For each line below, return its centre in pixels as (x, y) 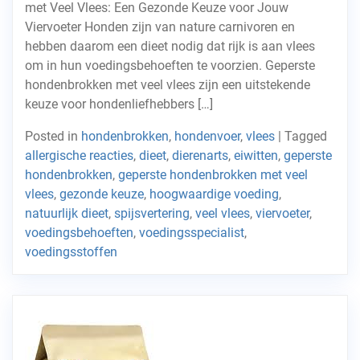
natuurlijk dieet (67, 213)
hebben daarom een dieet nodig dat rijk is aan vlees (170, 46)
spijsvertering (152, 213)
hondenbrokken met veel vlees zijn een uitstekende (168, 85)
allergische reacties (79, 155)
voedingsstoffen (71, 252)
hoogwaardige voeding (214, 194)
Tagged (306, 136)
